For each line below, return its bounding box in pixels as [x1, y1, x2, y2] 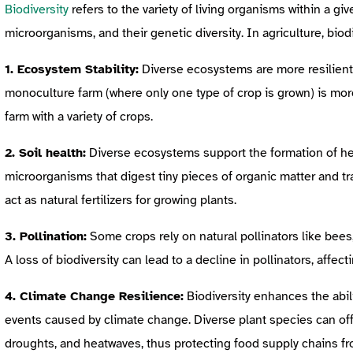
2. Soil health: [5, 144, 86, 161]
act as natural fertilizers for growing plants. [5, 191, 236, 208]
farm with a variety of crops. [5, 108, 153, 124]
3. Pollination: [5, 228, 87, 244]
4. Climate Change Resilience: [5, 288, 184, 304]
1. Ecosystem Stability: [5, 61, 139, 77]
